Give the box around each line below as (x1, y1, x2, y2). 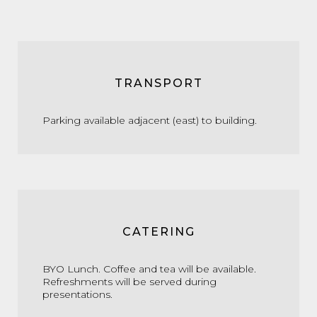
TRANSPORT (114, 76, 203, 90)
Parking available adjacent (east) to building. (42, 113, 257, 127)
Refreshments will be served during (42, 275, 217, 288)
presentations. (42, 287, 113, 301)
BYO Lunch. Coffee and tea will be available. (42, 262, 256, 275)
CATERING (122, 224, 195, 238)
